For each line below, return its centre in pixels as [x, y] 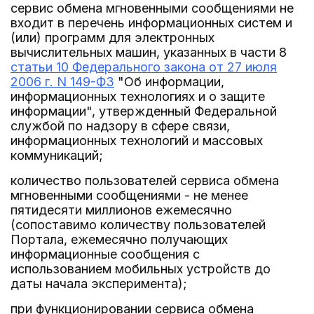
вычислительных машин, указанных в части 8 [149, 52]
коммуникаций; [57, 155]
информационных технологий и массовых [137, 141]
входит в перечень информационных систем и [151, 23]
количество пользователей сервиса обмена [145, 180]
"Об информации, [169, 82]
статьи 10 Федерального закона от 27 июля [144, 67]
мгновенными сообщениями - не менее [129, 195]
